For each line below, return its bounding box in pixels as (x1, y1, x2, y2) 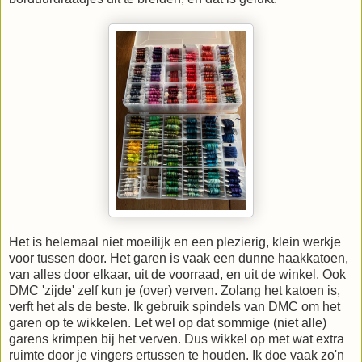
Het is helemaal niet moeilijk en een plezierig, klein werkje (9, 234, 341, 249)
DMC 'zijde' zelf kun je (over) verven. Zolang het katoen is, (9, 283, 340, 297)
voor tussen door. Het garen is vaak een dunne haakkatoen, (9, 250, 348, 265)
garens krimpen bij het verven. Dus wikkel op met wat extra (9, 331, 344, 346)
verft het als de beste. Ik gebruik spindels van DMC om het (9, 299, 340, 314)
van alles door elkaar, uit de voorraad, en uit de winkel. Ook (9, 267, 346, 281)
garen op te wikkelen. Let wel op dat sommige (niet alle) (9, 315, 326, 330)
